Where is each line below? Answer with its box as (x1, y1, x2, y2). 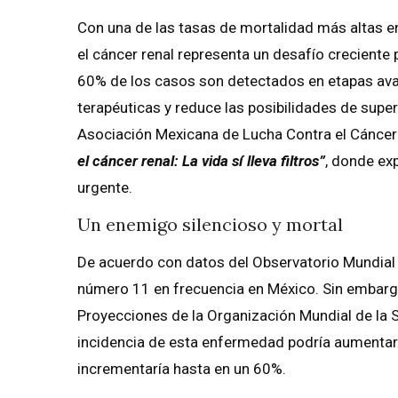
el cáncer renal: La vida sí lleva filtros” (77, 152, 325, 171)
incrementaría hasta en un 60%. (77, 360, 286, 378)
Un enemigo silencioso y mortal (77, 213, 343, 236)
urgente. (77, 179, 132, 197)
